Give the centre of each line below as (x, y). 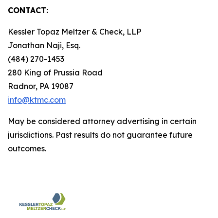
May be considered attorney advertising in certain (102, 121)
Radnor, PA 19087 (41, 86)
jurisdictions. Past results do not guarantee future (100, 135)
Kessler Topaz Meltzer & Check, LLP (74, 32)
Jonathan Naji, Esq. (44, 45)
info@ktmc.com (37, 100)
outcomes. (27, 148)
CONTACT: (28, 10)
